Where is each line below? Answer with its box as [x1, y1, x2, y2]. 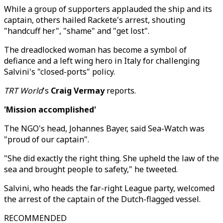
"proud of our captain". [4, 134, 89, 145]
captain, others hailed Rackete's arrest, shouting [4, 14, 185, 25]
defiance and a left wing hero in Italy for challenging [4, 55, 200, 66]
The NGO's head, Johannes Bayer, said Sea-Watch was [4, 123, 205, 134]
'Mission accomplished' [4, 104, 96, 115]
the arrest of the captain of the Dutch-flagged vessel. [4, 194, 203, 205]
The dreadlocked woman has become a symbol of [4, 44, 187, 55]
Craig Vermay [51, 85, 105, 96]
